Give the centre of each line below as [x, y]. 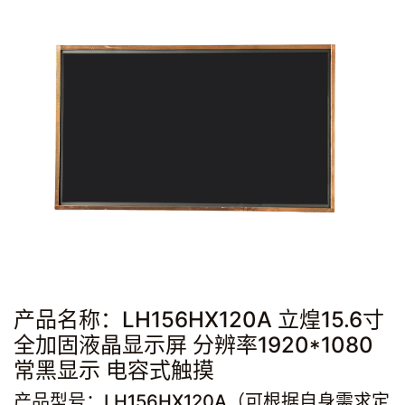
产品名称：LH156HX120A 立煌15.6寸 [199, 319]
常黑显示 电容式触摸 [114, 370]
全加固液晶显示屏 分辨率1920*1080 [193, 344]
